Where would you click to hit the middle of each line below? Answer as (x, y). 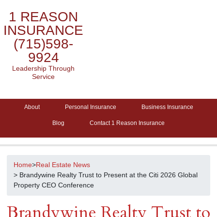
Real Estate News (63, 165)
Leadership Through (44, 68)
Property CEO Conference (54, 185)
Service (44, 77)
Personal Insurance (90, 107)
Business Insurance (167, 107)
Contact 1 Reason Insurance (127, 123)
